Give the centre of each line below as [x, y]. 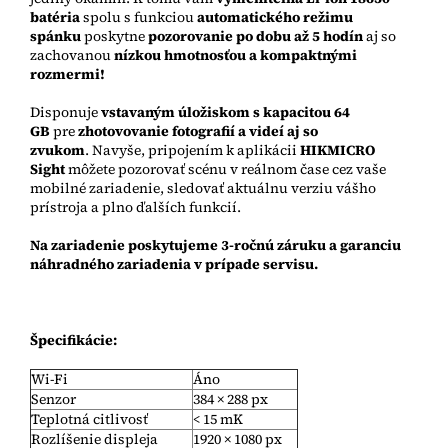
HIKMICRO [337, 150]
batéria [55, 17]
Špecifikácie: [73, 340]
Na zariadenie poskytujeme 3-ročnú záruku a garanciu [215, 245]
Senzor [53, 399]
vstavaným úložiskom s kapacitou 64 [225, 112]
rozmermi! [67, 74]
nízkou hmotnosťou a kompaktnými [235, 55]
